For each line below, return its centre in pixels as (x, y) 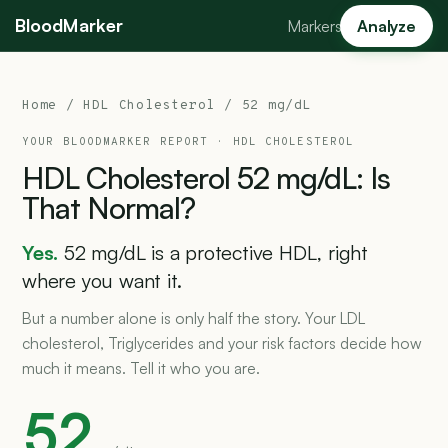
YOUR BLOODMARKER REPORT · (127, 142)
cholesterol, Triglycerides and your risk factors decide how (222, 343)
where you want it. (102, 280)
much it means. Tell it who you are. (141, 368)
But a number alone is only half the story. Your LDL (193, 318)
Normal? (141, 207)
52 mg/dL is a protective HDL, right (216, 252)
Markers (315, 25)
